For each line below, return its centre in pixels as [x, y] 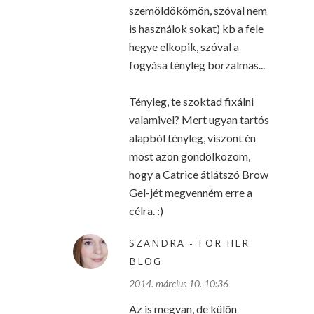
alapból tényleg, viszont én [192, 138]
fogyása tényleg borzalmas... [197, 65]
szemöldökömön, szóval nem [198, 10]
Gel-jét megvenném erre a [191, 192]
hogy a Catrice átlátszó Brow [199, 174]
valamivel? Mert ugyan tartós [199, 120]
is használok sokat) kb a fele [196, 28]
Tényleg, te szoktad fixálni [191, 101]
